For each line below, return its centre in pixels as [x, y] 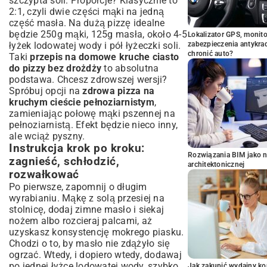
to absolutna [130, 68]
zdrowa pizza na [118, 91]
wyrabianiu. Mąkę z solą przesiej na [87, 198]
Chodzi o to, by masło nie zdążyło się [90, 243]
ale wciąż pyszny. [47, 136]
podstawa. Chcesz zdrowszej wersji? [88, 80]
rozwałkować [44, 175]
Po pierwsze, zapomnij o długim [78, 187]
